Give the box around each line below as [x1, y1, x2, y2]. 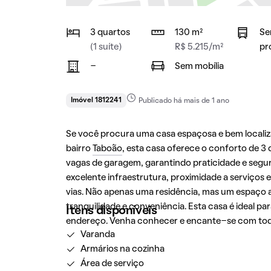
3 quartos [90, 28, 130, 37]
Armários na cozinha [80, 245, 165, 253]
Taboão [92, 145, 122, 153]
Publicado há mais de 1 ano [138, 98, 229, 104]
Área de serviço [80, 260, 144, 268]
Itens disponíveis [65, 206, 157, 217]
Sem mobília [174, 62, 224, 71]
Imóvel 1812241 [70, 97, 122, 103]
